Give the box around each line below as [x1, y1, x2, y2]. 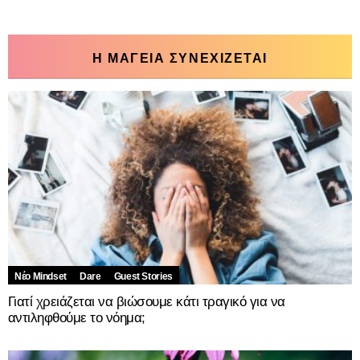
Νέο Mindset [14, 270, 67, 282]
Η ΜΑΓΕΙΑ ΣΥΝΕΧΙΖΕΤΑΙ [92, 51, 268, 65]
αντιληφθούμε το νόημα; [8, 309, 145, 325]
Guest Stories [113, 270, 173, 282]
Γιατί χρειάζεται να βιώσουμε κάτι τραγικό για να [8, 293, 285, 309]
